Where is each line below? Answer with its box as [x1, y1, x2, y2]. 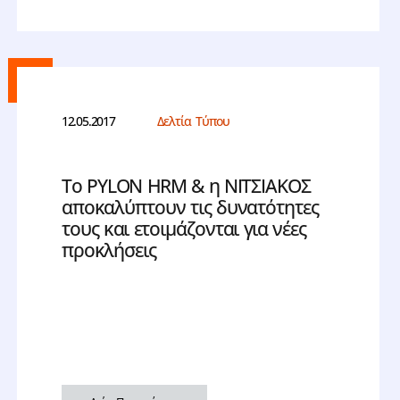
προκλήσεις [61, 237, 156, 263]
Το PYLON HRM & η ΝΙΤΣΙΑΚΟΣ [61, 173, 311, 199]
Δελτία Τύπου [156, 112, 230, 130]
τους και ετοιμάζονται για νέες [61, 216, 307, 242]
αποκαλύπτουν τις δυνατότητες [61, 195, 319, 221]
